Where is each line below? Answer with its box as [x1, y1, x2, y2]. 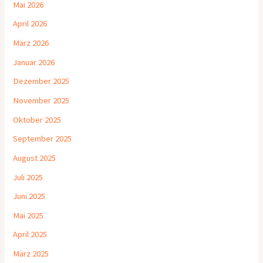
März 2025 [13, 248, 49, 259]
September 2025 [13, 133, 72, 144]
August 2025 [13, 152, 56, 163]
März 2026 [13, 38, 49, 49]
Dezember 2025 [13, 76, 70, 87]
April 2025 [13, 229, 48, 240]
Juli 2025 [13, 171, 43, 183]
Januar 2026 [13, 56, 55, 68]
